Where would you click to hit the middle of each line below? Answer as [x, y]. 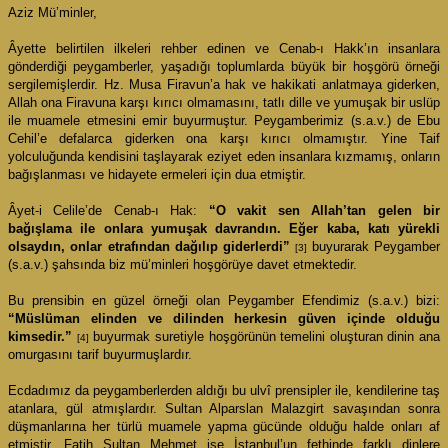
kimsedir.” [42, 336]
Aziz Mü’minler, [52, 12]
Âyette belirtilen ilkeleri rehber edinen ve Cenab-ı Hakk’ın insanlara [224, 48]
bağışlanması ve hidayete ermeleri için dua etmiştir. [157, 174]
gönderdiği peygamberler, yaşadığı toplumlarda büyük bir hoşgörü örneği [224, 66]
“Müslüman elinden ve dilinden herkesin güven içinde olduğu [224, 318]
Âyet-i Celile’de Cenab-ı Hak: [108, 210]
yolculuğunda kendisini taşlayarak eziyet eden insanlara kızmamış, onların [224, 156]
